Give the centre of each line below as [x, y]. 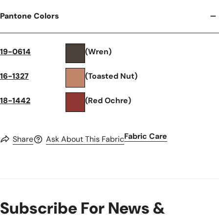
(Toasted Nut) [111, 76]
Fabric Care [146, 136]
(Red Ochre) [108, 101]
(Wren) [99, 52]
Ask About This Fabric [85, 139]
